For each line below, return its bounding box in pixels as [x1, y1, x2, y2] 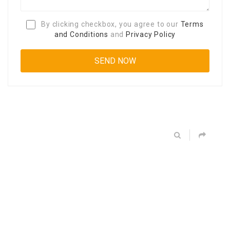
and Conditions [54, 30, 108, 39]
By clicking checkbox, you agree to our [39, 20, 181, 28]
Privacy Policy [126, 30, 176, 39]
